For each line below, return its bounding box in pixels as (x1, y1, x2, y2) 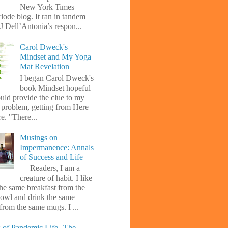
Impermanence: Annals (20, 142, 94, 152)
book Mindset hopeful (20, 83, 91, 92)
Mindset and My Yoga (20, 52, 92, 62)
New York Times (20, 2, 75, 11)
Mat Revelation (20, 62, 70, 71)
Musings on (20, 133, 58, 142)
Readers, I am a (20, 164, 80, 173)
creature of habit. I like (20, 174, 93, 183)
